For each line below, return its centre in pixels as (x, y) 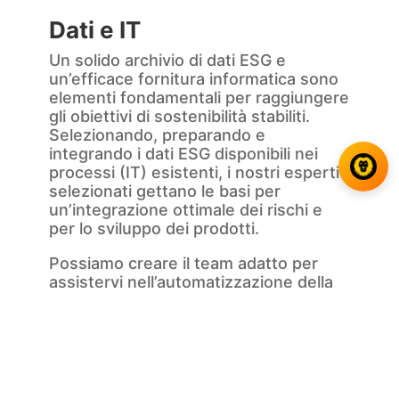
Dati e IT (94, 30)
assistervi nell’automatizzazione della (191, 282)
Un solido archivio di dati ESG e (167, 61)
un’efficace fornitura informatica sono (193, 79)
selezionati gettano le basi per (164, 191)
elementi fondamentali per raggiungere (199, 98)
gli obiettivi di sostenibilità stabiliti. (179, 117)
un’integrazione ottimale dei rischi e (185, 210)
